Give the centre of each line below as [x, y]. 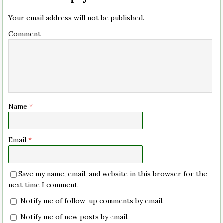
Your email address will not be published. [76, 18]
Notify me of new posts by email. [75, 217]
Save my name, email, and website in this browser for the [113, 174]
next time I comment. [44, 185]
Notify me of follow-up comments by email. [92, 201]
